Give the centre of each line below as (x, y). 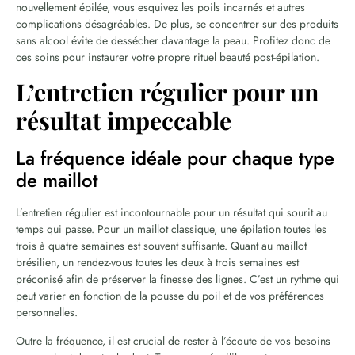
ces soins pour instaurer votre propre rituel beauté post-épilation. (168, 57)
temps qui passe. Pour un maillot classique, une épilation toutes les (171, 229)
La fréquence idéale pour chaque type (175, 158)
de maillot (57, 180)
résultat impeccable (124, 120)
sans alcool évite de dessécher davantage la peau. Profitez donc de (173, 40)
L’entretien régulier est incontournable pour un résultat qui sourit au (172, 212)
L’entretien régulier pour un (167, 92)
